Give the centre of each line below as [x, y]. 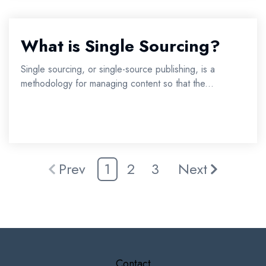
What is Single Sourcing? [121, 46]
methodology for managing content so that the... [117, 83]
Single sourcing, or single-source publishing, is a [118, 69]
